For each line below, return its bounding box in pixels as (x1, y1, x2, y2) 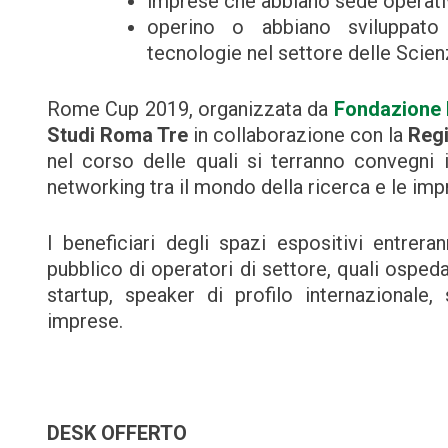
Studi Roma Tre (47, 122, 189, 147)
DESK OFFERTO (47, 420, 187, 445)
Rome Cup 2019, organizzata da (47, 96, 334, 121)
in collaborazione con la (188, 122, 409, 147)
